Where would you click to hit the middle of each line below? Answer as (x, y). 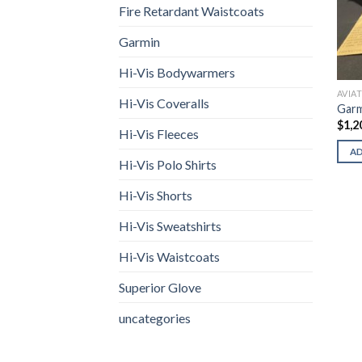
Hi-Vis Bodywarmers (177, 72)
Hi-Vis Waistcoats (169, 256)
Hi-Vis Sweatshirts (170, 225)
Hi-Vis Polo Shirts (168, 164)
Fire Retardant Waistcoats (192, 11)
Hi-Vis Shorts (156, 195)
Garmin (139, 41)
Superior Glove (160, 287)
